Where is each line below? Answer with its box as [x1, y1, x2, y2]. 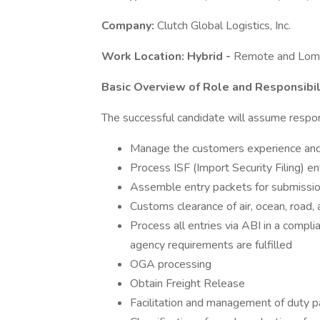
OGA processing [130, 256, 211, 272]
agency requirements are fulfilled [130, 237, 292, 253]
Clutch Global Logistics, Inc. [157, 18, 291, 34]
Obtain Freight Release [130, 276, 245, 291]
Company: [101, 18, 157, 34]
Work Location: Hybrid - [101, 49, 234, 64]
